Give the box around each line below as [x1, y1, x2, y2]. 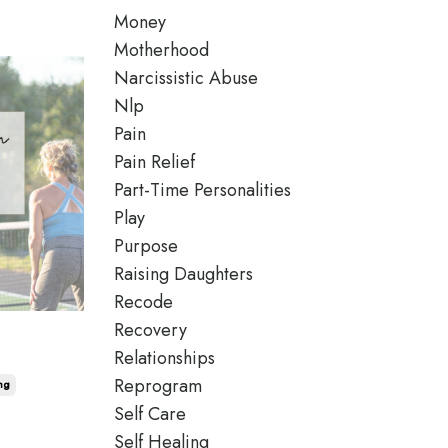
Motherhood [113, 37, 209, 63]
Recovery [113, 317, 187, 343]
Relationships [113, 345, 215, 371]
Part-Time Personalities [113, 177, 291, 203]
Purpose [113, 233, 178, 259]
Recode [113, 289, 173, 315]
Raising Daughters [113, 261, 253, 287]
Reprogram [113, 373, 202, 399]
